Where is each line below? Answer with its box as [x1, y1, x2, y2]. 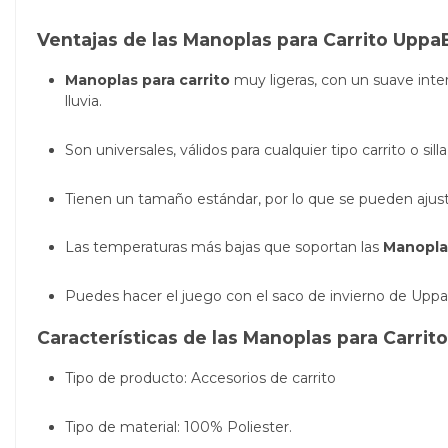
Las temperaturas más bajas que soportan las [65, 238, 383, 257]
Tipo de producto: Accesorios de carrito [65, 368, 336, 387]
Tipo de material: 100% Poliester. [65, 417, 292, 436]
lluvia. [65, 91, 106, 110]
